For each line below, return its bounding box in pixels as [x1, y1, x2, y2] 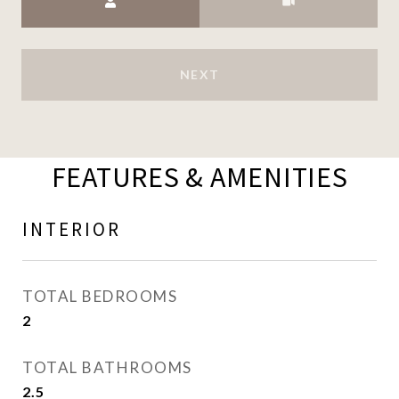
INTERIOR [22, 217, 121, 241]
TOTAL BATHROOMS [22, 358, 192, 377]
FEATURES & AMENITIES [51, 159, 348, 195]
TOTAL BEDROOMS [22, 287, 177, 305]
